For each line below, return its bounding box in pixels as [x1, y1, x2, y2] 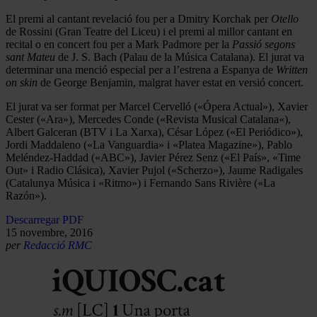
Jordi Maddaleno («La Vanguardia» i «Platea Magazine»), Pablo [6, 138, 292, 151]
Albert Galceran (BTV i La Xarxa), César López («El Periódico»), [6, 125, 303, 138]
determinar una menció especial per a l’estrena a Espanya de [6, 63, 276, 76]
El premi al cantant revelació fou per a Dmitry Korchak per [6, 12, 271, 25]
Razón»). [6, 189, 47, 202]
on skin [6, 76, 38, 88]
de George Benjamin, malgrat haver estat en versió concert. [38, 76, 304, 88]
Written [276, 63, 308, 76]
